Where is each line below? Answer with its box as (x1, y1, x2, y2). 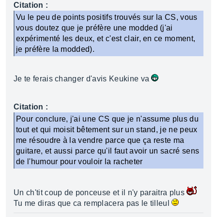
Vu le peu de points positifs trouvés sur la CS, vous (16, 13, 198, 21)
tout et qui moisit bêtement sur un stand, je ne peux (16, 125, 198, 134)
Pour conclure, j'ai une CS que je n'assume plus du (16, 115, 199, 123)
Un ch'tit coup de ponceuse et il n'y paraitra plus (14, 188, 187, 197)
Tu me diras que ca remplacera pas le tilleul (14, 199, 172, 207)
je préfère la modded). (16, 45, 95, 53)
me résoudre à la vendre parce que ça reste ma (16, 136, 185, 144)
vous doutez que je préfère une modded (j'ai (16, 24, 173, 32)
